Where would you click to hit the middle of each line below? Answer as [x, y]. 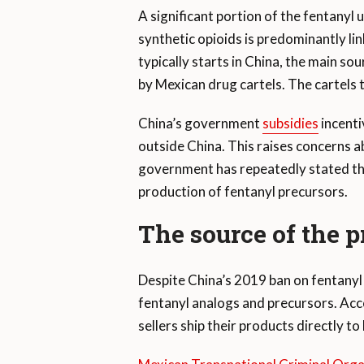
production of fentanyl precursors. [243, 192]
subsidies [290, 123]
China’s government [200, 123]
